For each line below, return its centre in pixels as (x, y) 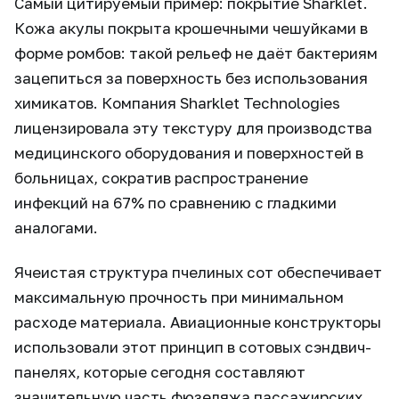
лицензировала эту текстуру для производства (193, 128)
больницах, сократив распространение (161, 178)
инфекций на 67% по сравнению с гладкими (175, 203)
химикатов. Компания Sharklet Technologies (177, 103)
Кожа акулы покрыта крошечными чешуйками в (191, 28)
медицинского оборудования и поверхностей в (189, 153)
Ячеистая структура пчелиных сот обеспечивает (198, 273)
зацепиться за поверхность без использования (191, 78)
